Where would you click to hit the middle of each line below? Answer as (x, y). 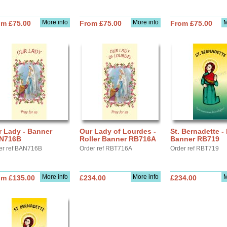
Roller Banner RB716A (118, 139)
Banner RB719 (195, 139)
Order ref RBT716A (106, 148)
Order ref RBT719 (195, 148)
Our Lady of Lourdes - (118, 131)
